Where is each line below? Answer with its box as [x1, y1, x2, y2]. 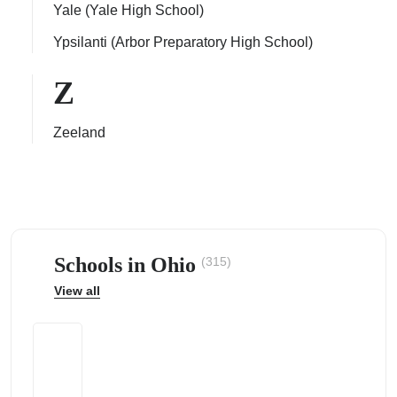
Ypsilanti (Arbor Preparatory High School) [53, 35, 313, 50]
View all [54, 284, 100, 298]
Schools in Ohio [54, 253, 201, 276]
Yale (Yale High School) [53, 3, 204, 18]
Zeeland [53, 125, 105, 140]
